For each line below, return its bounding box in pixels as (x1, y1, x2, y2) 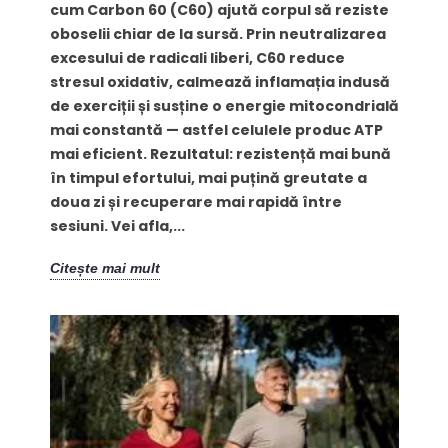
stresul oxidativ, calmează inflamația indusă (49, 72, 390, 93)
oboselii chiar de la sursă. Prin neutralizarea (49, 24, 386, 45)
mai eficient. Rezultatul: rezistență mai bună (49, 144, 391, 165)
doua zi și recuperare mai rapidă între (49, 192, 342, 213)
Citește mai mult (49, 260, 160, 277)
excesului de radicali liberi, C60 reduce (49, 48, 345, 69)
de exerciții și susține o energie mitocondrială (49, 96, 399, 117)
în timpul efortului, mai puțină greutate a (49, 168, 367, 189)
